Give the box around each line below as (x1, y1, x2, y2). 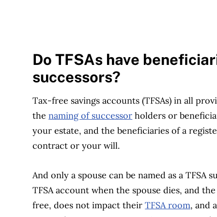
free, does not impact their (32, 199, 145, 211)
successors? (32, 68, 124, 86)
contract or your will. (32, 139, 123, 151)
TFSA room (145, 199, 191, 211)
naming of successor (48, 109, 133, 121)
